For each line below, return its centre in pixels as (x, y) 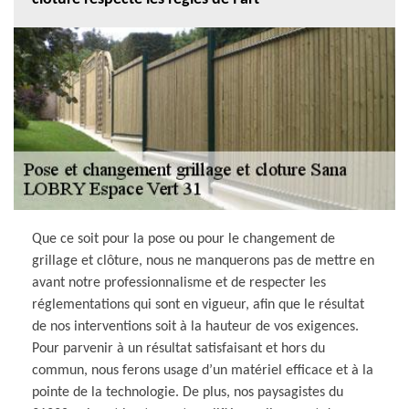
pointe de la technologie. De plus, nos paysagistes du (188, 392)
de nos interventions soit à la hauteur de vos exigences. (195, 326)
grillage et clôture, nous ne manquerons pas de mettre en (203, 261)
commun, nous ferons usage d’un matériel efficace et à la (203, 370)
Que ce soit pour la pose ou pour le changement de (184, 239)
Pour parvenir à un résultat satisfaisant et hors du (178, 348)
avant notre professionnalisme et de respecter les (179, 283)
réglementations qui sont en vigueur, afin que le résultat (198, 304)
